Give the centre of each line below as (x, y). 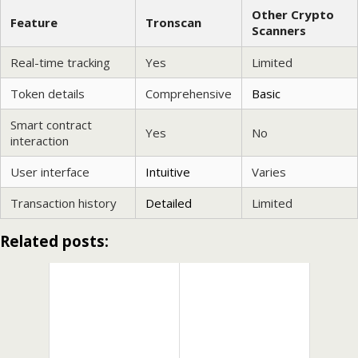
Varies (269, 171)
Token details (48, 93)
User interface (50, 171)
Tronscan (173, 22)
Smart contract (51, 124)
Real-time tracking (60, 62)
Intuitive (168, 171)
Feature (34, 22)
